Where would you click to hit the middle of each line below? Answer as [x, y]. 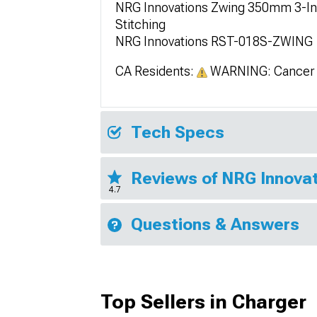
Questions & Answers [215, 224]
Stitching [140, 24]
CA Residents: [156, 71]
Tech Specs [178, 132]
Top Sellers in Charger [203, 301]
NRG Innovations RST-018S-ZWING [214, 41]
